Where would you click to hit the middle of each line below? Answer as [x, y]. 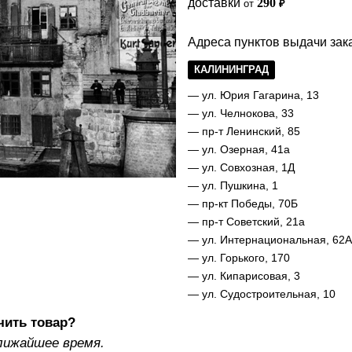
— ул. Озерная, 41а [239, 149]
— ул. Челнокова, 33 [241, 113]
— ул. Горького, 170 [239, 258]
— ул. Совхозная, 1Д [241, 167]
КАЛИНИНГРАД [231, 70]
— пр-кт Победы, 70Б [243, 203]
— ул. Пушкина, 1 [233, 185]
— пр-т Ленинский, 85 [244, 131]
